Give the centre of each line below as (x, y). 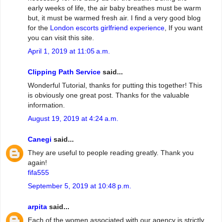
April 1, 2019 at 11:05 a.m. (69, 51)
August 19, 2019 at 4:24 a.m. (73, 119)
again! (37, 162)
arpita (37, 206)
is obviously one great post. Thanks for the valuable (109, 95)
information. (46, 105)
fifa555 (38, 172)
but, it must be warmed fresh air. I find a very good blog (114, 18)
